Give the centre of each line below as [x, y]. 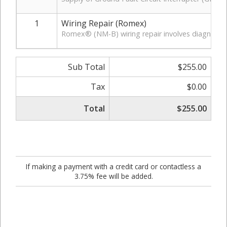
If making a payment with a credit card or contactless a [113, 167]
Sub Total [86, 67]
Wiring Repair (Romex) [104, 24]
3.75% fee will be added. [113, 176]
